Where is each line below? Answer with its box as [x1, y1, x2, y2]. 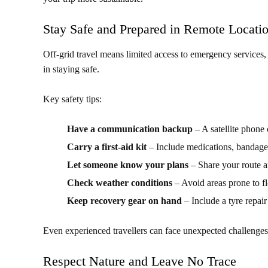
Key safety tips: [43, 94, 102, 105]
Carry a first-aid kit [67, 142, 147, 153]
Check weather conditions [67, 178, 172, 188]
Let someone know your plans [67, 160, 188, 170]
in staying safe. [43, 64, 99, 75]
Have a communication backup [67, 124, 193, 135]
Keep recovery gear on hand [67, 196, 182, 206]
